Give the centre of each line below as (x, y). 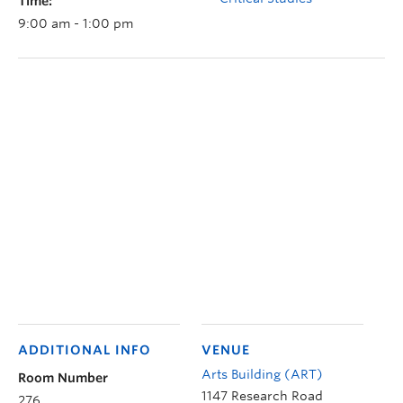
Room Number (63, 377)
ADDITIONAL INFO (85, 349)
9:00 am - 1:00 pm (76, 23)
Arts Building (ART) (262, 374)
